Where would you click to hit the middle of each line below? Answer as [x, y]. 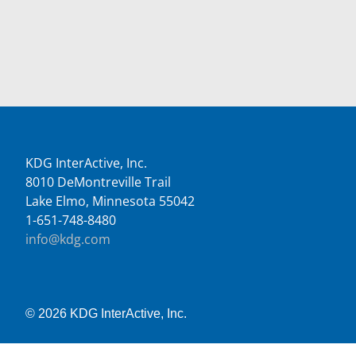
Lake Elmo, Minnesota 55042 [110, 201]
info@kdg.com [68, 239]
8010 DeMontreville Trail [98, 182]
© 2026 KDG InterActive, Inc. [106, 313]
